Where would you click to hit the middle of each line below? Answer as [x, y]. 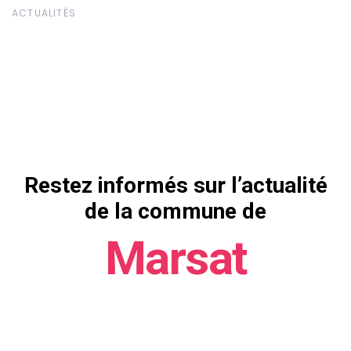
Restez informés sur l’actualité [175, 186]
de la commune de [175, 212]
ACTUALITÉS [44, 13]
